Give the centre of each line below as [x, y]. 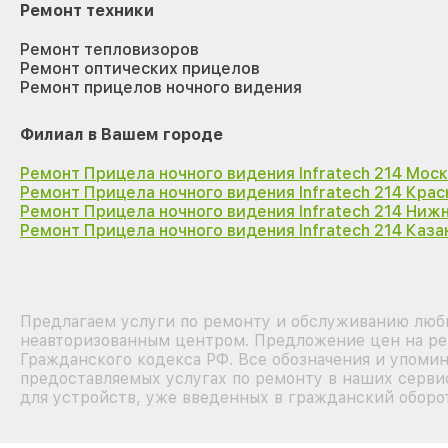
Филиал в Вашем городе [121, 134]
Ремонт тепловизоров [109, 49]
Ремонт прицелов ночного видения [161, 87]
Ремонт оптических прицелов [140, 68]
